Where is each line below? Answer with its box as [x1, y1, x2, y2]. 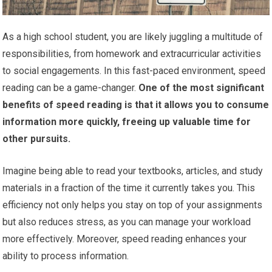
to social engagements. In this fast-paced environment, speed [2, 65, 266, 77]
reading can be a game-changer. [2, 82, 137, 94]
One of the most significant [136, 82, 265, 94]
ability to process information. [2, 250, 129, 262]
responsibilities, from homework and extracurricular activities [2, 48, 262, 60]
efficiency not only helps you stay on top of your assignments [2, 199, 263, 211]
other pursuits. [2, 133, 71, 145]
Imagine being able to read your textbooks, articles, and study [2, 165, 263, 177]
